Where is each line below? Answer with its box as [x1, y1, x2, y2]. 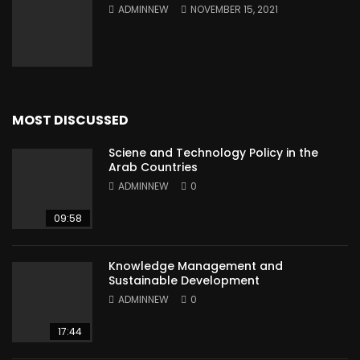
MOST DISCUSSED [12, 111, 129, 130]
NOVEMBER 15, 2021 [190, 2, 278, 17]
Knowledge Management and [108, 258, 283, 275]
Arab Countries [108, 159, 198, 176]
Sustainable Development [108, 272, 260, 289]
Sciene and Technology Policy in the [108, 145, 318, 162]
